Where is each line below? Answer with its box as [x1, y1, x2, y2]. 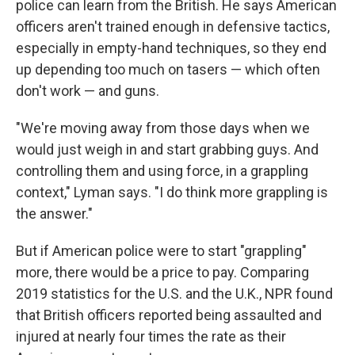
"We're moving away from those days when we [16, 120, 310, 136]
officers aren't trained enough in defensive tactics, [16, 18, 330, 35]
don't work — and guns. [16, 82, 159, 99]
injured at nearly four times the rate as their [16, 328, 286, 345]
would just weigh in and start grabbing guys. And [16, 141, 319, 158]
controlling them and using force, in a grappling [16, 162, 308, 179]
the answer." [16, 205, 93, 222]
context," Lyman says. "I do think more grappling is [16, 184, 328, 200]
